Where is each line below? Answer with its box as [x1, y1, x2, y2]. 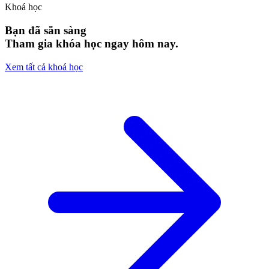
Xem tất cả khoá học [5, 61, 83, 72]
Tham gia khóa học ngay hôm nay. [5, 37, 178, 50]
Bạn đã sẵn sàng [5, 23, 86, 37]
